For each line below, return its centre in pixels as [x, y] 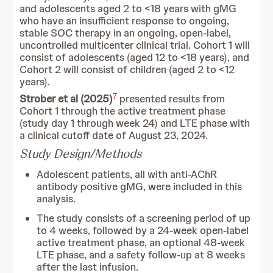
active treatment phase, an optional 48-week [141, 243]
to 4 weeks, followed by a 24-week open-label [143, 230]
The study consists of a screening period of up [144, 218]
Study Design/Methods [81, 154]
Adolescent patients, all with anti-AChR [127, 174]
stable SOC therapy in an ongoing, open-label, [126, 33]
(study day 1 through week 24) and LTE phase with [135, 123]
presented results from [171, 99]
